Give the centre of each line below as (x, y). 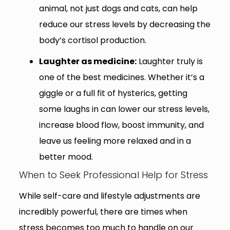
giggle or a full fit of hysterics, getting (113, 93)
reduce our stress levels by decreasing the (124, 24)
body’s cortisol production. (92, 40)
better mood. (66, 157)
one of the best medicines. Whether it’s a (121, 77)
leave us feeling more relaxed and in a (115, 141)
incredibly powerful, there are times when (103, 212)
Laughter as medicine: (88, 61)
